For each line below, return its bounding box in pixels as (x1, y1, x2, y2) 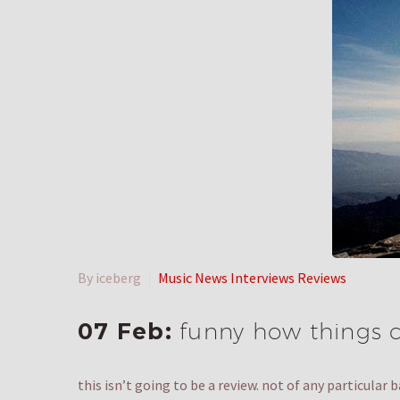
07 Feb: (78, 318, 179, 346)
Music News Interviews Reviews (158, 269, 346, 287)
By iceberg (78, 269, 141, 287)
